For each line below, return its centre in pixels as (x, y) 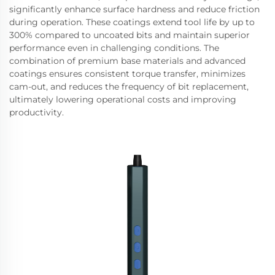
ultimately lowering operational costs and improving (123, 99)
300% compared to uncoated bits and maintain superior (130, 35)
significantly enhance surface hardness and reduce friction (134, 9)
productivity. (37, 112)
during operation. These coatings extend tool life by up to (132, 22)
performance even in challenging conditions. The (114, 48)
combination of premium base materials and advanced (127, 61)
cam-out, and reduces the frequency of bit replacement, (129, 87)
